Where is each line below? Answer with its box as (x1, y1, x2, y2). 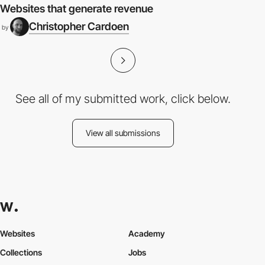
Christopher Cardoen (29, 20, 130, 33)
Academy (128, 228, 165, 238)
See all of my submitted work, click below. (15, 92, 231, 106)
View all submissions (86, 128, 160, 138)
